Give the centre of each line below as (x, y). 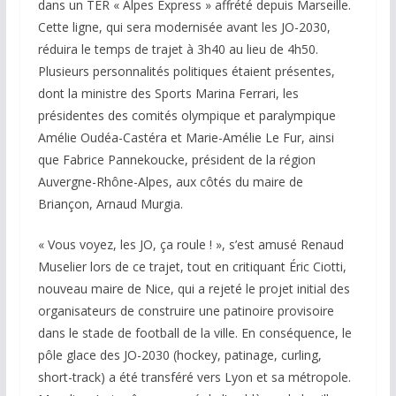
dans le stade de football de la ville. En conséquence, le (194, 332)
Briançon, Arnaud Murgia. (110, 203)
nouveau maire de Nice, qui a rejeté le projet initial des (194, 288)
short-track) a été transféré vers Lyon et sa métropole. (194, 377)
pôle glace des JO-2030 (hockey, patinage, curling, (179, 354)
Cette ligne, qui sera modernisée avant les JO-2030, (184, 27)
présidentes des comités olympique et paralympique (187, 115)
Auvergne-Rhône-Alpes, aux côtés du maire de (170, 181)
